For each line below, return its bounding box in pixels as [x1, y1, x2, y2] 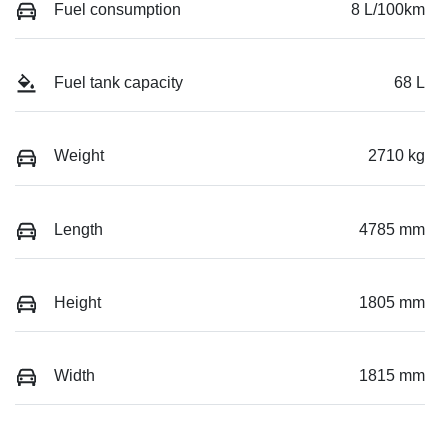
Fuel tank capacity [54, 74, 183, 92]
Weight [54, 147, 104, 165]
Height [54, 293, 101, 311]
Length [54, 220, 103, 238]
